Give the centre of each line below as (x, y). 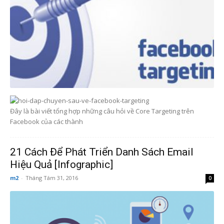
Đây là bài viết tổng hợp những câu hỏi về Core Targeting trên (102, 111)
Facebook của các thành (46, 121)
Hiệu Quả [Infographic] (61, 164)
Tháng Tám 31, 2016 (52, 177)
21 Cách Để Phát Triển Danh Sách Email (102, 152)
